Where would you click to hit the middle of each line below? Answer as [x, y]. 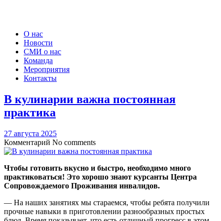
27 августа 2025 [30, 133]
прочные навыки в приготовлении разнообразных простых [104, 211]
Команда [38, 60]
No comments [74, 142]
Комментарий [28, 142]
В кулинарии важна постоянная [90, 99]
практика [30, 112]
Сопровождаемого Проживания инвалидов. [82, 185]
